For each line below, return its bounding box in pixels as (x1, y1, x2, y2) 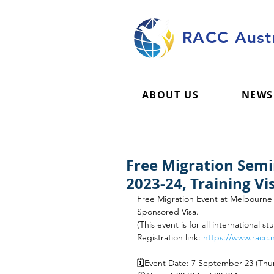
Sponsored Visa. (137, 206, 199, 217)
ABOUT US (141, 88, 199, 102)
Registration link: (137, 232, 203, 243)
